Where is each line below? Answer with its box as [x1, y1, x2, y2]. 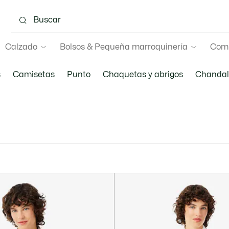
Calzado [5, 42, 37, 51]
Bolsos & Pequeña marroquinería [60, 42, 188, 51]
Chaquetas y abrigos [102, 71, 183, 79]
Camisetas [12, 71, 55, 79]
